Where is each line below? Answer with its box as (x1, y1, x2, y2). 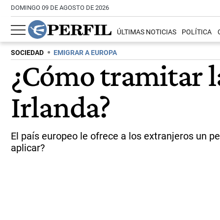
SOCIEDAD (11, 49, 44, 57)
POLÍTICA (182, 28, 212, 37)
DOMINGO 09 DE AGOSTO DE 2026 (11, 4, 109, 11)
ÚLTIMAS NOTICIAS (117, 28, 177, 37)
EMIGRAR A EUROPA (54, 49, 117, 57)
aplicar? (11, 142, 45, 154)
